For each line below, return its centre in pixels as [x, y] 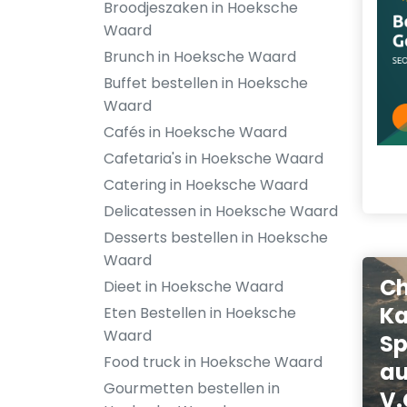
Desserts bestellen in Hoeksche [216, 238]
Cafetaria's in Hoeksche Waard [213, 159]
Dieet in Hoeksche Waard [194, 287]
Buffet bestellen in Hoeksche [206, 83]
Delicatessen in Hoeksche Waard [221, 211]
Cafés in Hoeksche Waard [195, 132]
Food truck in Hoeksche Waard [213, 362]
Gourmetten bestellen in [192, 388]
